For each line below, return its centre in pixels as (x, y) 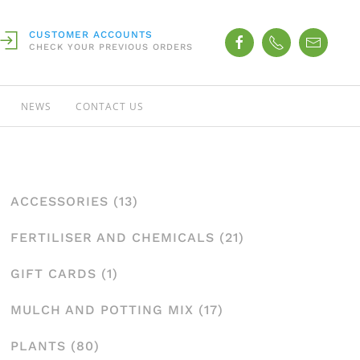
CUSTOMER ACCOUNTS (91, 35)
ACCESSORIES (60, 201)
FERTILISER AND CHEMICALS (113, 237)
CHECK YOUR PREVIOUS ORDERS (111, 47)
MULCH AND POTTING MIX (102, 310)
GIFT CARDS (54, 274)
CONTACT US (110, 106)
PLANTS (39, 346)
